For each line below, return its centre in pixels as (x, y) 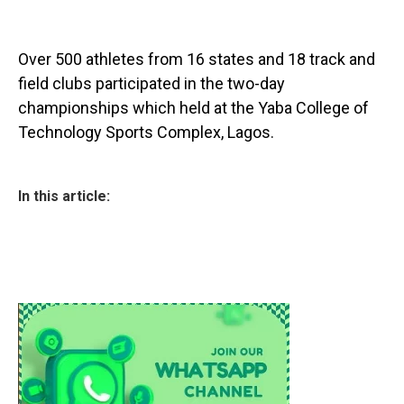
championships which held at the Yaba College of (193, 108)
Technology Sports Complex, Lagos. (146, 133)
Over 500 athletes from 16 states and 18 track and (197, 60)
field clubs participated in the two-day (151, 84)
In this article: (64, 197)
